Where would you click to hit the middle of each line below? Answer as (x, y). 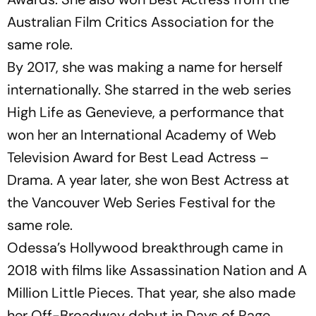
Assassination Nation (198, 270)
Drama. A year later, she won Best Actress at (148, 180)
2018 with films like (68, 270)
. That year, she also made (213, 292)
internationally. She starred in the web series (149, 89)
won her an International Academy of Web (142, 134)
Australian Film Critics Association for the (140, 22)
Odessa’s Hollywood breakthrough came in (145, 247)
